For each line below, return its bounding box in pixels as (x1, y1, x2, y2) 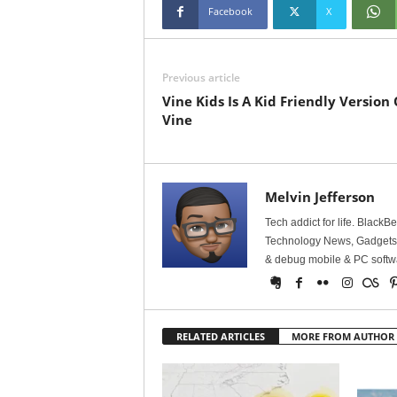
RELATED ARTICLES (175, 330, 265, 344)
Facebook (207, 4, 253, 19)
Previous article (161, 70, 240, 86)
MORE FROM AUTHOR (291, 330, 394, 344)
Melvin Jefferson (264, 188, 375, 206)
